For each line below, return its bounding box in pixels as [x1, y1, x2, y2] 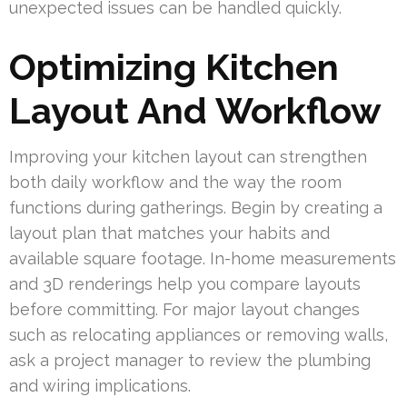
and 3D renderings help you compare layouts [9, 274, 361, 294]
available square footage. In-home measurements [9, 249, 396, 269]
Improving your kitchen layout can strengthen [9, 147, 367, 167]
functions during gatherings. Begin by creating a [9, 198, 382, 218]
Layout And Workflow [9, 89, 382, 133]
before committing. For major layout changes [9, 300, 360, 320]
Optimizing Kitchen [9, 45, 339, 89]
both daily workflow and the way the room [9, 173, 342, 193]
